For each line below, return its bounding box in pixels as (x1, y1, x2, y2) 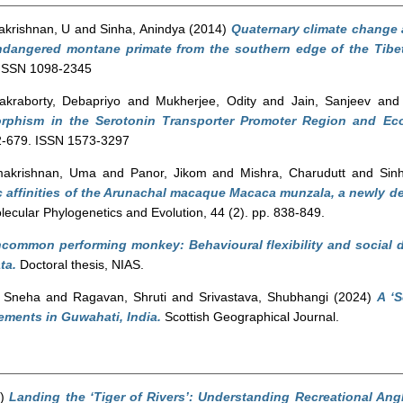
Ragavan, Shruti (73, 290, 166, 304)
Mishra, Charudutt (240, 166, 346, 180)
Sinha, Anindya (100, 22, 185, 36)
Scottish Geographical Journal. (161, 309, 339, 324)
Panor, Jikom (130, 166, 207, 180)
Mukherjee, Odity (156, 94, 256, 108)
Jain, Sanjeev (291, 94, 372, 108)
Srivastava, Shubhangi (199, 290, 328, 304)
